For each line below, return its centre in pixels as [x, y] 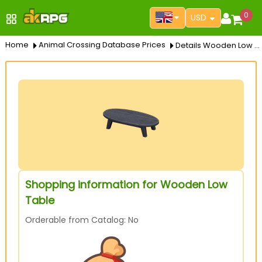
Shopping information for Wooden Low [126, 185]
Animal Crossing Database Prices [102, 45]
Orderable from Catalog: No [82, 220]
